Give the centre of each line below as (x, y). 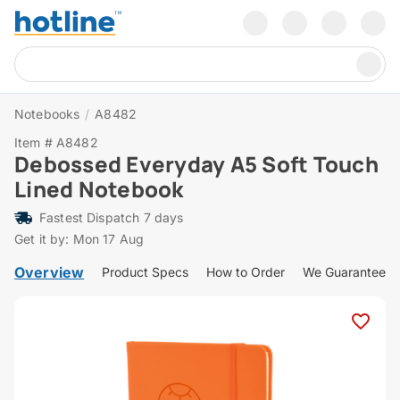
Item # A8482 (56, 143)
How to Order (246, 272)
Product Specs (146, 272)
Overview (50, 273)
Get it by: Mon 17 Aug (79, 239)
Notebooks (47, 114)
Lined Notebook (99, 189)
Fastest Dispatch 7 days (112, 218)
